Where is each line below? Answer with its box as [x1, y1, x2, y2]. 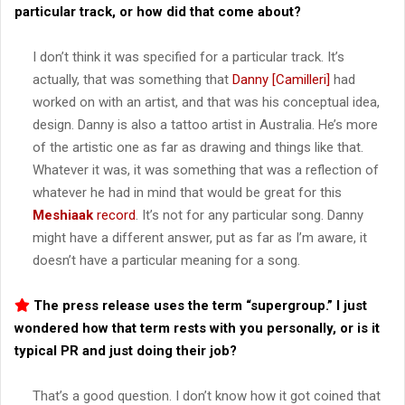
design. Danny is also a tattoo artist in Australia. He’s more [33, 116, 378, 133]
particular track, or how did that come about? [14, 3, 301, 20]
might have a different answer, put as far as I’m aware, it [33, 229, 367, 246]
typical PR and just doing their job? [14, 342, 237, 359]
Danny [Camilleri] [232, 71, 330, 88]
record [97, 206, 136, 223]
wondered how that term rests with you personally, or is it [14, 319, 380, 336]
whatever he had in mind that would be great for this [33, 184, 342, 201]
